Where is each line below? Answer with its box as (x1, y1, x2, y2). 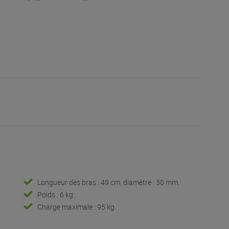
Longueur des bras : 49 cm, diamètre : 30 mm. (37, 177, 179, 187)
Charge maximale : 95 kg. (37, 202, 116, 212)
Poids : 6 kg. (37, 190, 75, 199)
